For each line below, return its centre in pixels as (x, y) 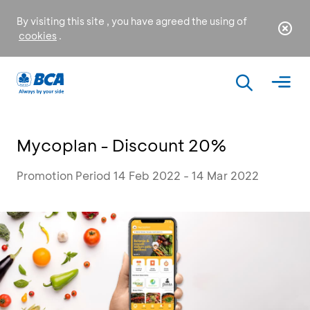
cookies (38, 36)
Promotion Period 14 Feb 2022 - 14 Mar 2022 (138, 175)
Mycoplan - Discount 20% (122, 145)
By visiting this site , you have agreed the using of (132, 21)
